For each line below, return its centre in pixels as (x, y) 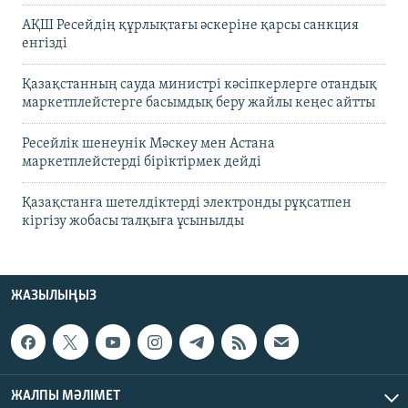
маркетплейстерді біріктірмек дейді (142, 163)
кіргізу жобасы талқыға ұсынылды (133, 222)
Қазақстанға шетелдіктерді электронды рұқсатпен (187, 204)
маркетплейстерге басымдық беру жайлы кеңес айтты (199, 103)
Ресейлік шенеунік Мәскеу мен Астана (148, 144)
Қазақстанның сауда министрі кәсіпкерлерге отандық (199, 85)
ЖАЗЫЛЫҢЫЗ (54, 296)
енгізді (45, 44)
